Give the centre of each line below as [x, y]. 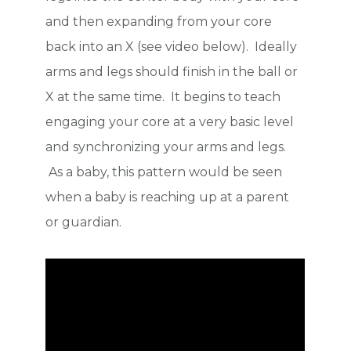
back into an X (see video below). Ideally [172, 47]
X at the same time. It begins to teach [163, 97]
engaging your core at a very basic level [170, 122]
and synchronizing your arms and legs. [166, 147]
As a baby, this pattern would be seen [164, 172]
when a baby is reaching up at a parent [168, 197]
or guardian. [84, 223]
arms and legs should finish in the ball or [172, 72]
